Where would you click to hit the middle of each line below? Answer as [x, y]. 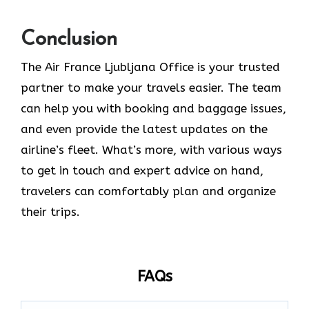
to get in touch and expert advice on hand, [142, 171]
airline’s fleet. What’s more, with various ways [151, 150]
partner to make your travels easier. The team [151, 88]
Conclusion [69, 40]
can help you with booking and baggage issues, [153, 109]
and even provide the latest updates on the [144, 129]
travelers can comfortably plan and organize [148, 191]
